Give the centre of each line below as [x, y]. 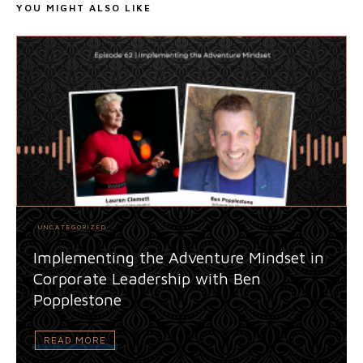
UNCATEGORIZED [73, 226]
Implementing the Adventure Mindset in [179, 257]
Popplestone [77, 299]
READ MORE [75, 340]
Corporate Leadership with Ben [147, 278]
